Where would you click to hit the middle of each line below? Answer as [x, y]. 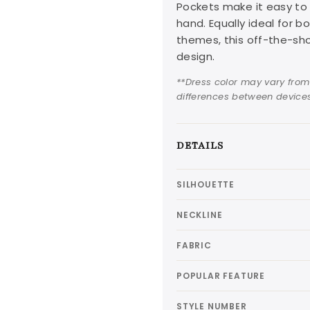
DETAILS [200, 145]
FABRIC [194, 245]
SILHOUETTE [206, 184]
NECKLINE [200, 215]
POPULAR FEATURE [221, 275]
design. [196, 56]
